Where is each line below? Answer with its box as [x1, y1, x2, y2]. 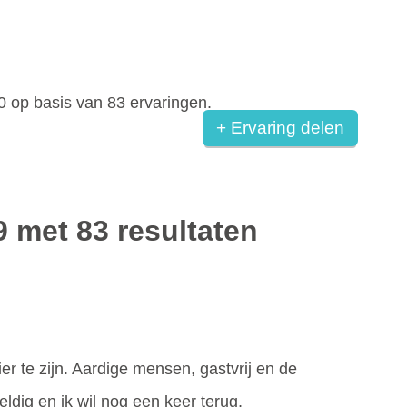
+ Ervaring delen [226, 118, 344, 137]
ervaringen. [125, 94, 212, 112]
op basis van [6, 94, 107, 112]
